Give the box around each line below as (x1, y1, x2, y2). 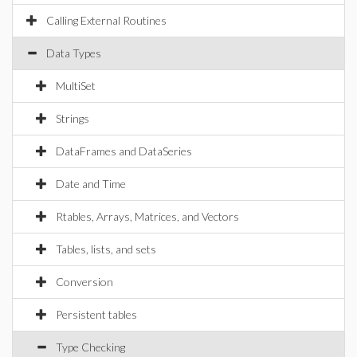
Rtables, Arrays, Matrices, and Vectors (56, 210, 239, 223)
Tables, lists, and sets (56, 242, 156, 256)
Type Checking (56, 340, 125, 354)
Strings (56, 112, 89, 125)
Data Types (46, 46, 101, 60)
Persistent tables (56, 308, 137, 321)
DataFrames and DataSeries (56, 144, 192, 158)
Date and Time (56, 177, 126, 190)
